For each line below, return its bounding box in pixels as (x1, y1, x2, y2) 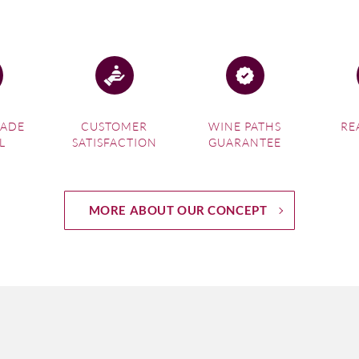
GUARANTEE (208, 135, 281, 149)
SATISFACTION (71, 135, 157, 149)
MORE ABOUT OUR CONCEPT (88, 203, 268, 217)
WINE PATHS (208, 119, 281, 133)
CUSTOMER (81, 119, 147, 133)
